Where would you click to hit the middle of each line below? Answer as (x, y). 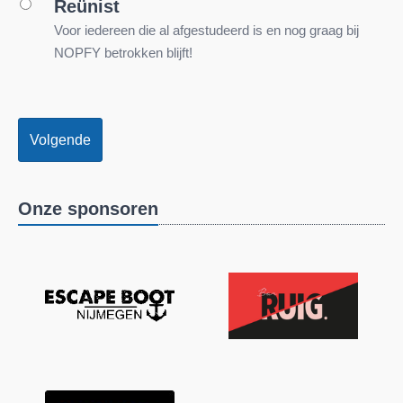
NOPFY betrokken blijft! (123, 53)
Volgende (60, 140)
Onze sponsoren (88, 209)
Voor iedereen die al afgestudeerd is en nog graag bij (206, 30)
